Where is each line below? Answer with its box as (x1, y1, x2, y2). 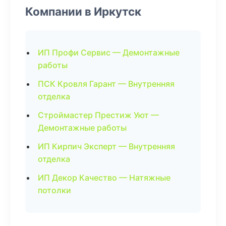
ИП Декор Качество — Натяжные (38, 173, 171, 183)
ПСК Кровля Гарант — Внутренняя (38, 79, 175, 89)
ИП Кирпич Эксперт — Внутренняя (38, 141, 175, 151)
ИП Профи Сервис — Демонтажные (38, 47, 180, 58)
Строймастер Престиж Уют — (38, 110, 159, 120)
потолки (38, 185, 71, 195)
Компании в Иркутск (25, 5, 141, 18)
